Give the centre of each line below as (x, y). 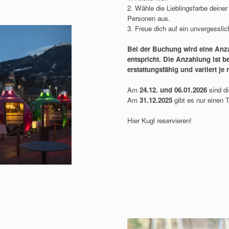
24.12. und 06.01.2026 (173, 89)
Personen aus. (148, 18)
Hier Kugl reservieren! (159, 120)
